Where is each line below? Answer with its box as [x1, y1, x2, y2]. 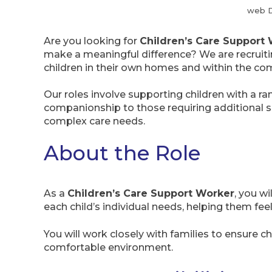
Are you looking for [44, 35, 140, 47]
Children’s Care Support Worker [67, 188, 234, 200]
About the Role [44, 140, 200, 166]
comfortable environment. [44, 241, 173, 253]
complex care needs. [44, 115, 145, 127]
